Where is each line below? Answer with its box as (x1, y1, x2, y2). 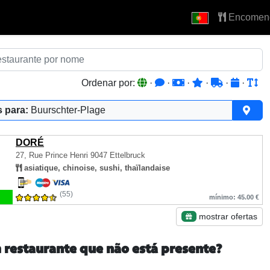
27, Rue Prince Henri (16, 151, 88, 160)
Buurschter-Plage (31, 105, 105, 115)
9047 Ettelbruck (88, 151, 145, 160)
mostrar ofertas (196, 212, 257, 221)
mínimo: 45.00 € (209, 193, 259, 201)
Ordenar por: (81, 78, 137, 88)
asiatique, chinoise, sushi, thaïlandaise (22, 163, 170, 172)
